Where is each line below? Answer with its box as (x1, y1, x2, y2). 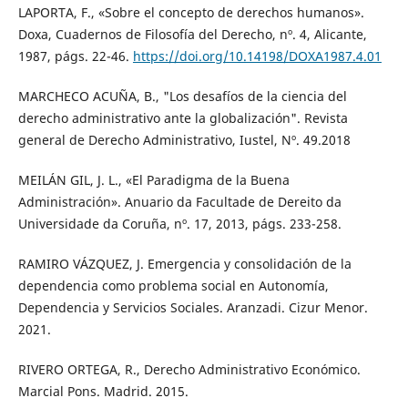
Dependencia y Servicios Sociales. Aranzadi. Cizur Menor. (17, 299, 368, 317)
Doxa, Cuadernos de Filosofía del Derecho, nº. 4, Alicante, (17, 25, 367, 44)
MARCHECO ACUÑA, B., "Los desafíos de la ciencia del (17, 87, 347, 106)
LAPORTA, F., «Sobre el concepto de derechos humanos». (17, 4, 364, 22)
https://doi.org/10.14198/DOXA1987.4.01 (132, 47, 382, 66)
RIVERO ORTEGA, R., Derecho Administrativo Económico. (17, 361, 361, 379)
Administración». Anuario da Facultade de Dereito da (17, 193, 342, 211)
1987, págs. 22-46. (17, 47, 133, 66)
